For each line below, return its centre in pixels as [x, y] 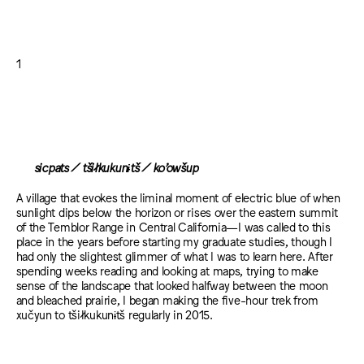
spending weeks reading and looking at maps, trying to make [167, 270]
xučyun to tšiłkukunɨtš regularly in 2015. [114, 314]
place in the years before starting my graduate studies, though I [174, 240]
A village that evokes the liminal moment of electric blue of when [178, 197]
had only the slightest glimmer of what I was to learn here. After [174, 255]
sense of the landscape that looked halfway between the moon [172, 284]
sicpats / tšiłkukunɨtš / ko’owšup [107, 167]
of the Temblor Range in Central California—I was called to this [173, 226]
